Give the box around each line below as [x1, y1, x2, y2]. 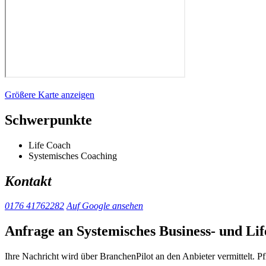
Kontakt [5, 173, 52, 189]
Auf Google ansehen [66, 201, 143, 211]
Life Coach [28, 140, 71, 150]
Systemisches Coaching [28, 150, 117, 161]
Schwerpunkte [5, 112, 92, 128]
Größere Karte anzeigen [5, 89, 94, 100]
